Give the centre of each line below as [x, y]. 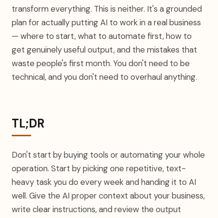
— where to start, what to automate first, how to [102, 36]
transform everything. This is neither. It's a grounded [107, 9]
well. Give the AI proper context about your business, [108, 196]
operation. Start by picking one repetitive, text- [99, 168]
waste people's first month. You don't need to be [101, 63]
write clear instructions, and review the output [96, 209]
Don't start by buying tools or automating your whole [108, 155]
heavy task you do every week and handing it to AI [104, 182]
